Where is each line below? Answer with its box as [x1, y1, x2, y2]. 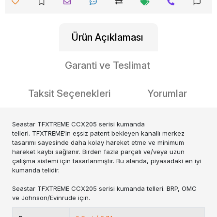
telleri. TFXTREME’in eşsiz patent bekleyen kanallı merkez [12, 129, 185, 137]
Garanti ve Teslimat [65, 60, 150, 71]
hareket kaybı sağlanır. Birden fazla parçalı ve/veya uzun [12, 148, 185, 155]
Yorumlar [147, 88, 187, 99]
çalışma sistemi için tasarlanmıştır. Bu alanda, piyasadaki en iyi [12, 157, 201, 165]
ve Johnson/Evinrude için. [12, 194, 90, 201]
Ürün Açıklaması [72, 31, 143, 43]
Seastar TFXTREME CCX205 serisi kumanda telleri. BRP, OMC [12, 185, 197, 192]
